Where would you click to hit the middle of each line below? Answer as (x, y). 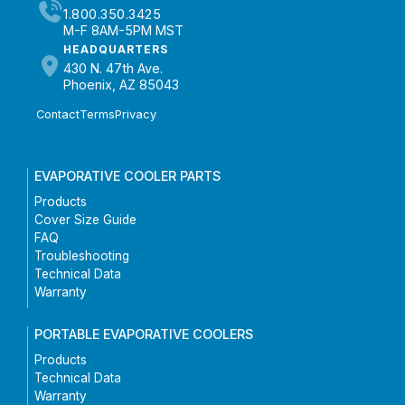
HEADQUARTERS (116, 49)
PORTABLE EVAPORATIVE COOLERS (144, 334)
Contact (58, 114)
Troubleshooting (82, 255)
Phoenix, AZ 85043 (121, 84)
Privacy (136, 114)
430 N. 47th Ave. (113, 68)
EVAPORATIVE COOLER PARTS (127, 175)
